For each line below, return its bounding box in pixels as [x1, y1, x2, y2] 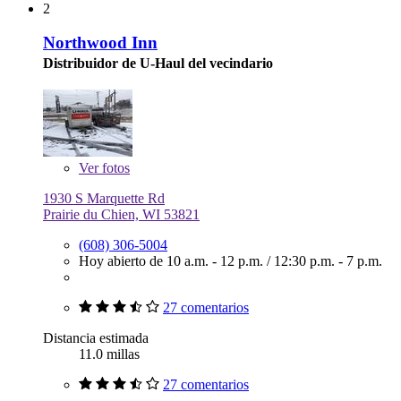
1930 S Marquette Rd [43, 190, 165, 206]
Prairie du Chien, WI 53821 [43, 206, 200, 222]
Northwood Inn [43, 33, 158, 53]
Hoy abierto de [79, 252, 166, 269]
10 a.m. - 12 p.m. [166, 252, 267, 269]
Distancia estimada [43, 329, 149, 346]
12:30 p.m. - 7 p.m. [274, 252, 382, 269]
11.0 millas [79, 346, 140, 362]
